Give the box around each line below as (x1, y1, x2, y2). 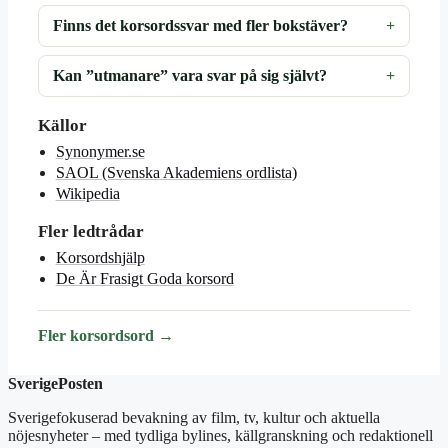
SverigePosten (8, 375, 103, 393)
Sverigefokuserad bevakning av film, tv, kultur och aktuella (8, 409, 380, 427)
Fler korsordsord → (38, 327, 174, 345)
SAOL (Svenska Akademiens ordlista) (55, 164, 297, 182)
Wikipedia (55, 185, 120, 203)
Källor (38, 116, 87, 136)
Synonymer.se (55, 143, 145, 161)
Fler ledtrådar (38, 222, 144, 242)
